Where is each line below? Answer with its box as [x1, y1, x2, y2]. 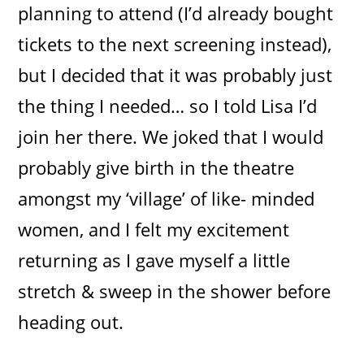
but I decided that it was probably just [18, 62, 333, 87]
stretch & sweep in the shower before [18, 278, 331, 303]
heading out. [18, 309, 124, 334]
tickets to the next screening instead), [18, 31, 332, 56]
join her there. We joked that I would [18, 123, 324, 149]
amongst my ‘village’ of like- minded [18, 185, 315, 210]
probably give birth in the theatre [18, 154, 295, 180]
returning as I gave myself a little [18, 247, 291, 272]
